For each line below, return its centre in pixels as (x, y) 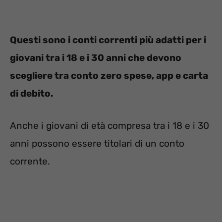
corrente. (30, 161)
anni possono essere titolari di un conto (97, 143)
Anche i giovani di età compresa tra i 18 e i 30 (110, 125)
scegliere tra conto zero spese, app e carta (109, 76)
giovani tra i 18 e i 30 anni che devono (96, 58)
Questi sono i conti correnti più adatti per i (108, 40)
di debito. (31, 94)
